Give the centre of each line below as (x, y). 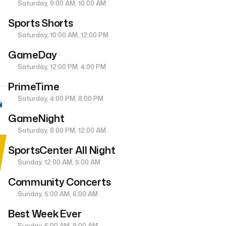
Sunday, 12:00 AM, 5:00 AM (59, 162)
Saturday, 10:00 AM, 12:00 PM (63, 35)
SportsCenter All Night (62, 150)
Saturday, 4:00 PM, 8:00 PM (60, 99)
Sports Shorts (41, 23)
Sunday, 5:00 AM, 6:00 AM (57, 194)
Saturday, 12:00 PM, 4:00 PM (61, 67)
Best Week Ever (45, 214)
